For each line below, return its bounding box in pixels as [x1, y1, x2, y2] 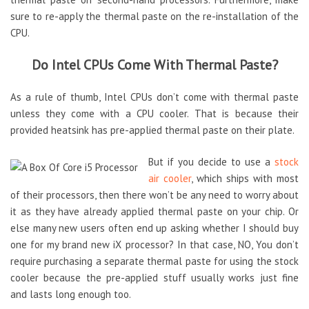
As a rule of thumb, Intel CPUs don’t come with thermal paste [10, 90, 299, 103]
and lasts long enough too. [10, 288, 131, 301]
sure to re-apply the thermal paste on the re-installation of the [10, 10, 299, 23]
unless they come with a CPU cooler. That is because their [10, 106, 299, 120]
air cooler [148, 172, 191, 186]
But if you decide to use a [148, 155, 275, 169]
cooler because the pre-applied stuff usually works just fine [10, 271, 299, 285]
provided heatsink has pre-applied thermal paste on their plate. [10, 123, 295, 137]
